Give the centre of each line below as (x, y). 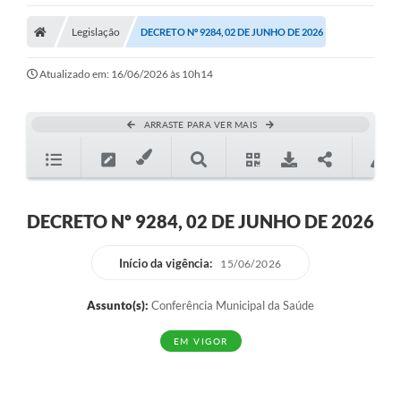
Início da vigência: (166, 264)
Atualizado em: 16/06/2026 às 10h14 (126, 74)
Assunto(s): (118, 306)
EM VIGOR (200, 341)
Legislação (96, 32)
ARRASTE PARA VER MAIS (200, 125)
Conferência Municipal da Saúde (231, 306)
